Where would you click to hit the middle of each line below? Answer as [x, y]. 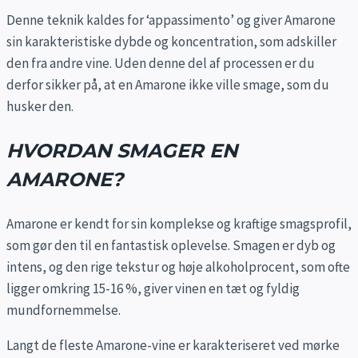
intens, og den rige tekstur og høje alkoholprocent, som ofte [178, 267]
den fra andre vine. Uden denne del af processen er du [161, 63]
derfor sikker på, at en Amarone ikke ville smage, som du [168, 84]
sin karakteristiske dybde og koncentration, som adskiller [171, 41]
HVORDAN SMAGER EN [122, 150]
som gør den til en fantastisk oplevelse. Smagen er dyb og [171, 245]
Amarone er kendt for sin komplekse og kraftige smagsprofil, [179, 223]
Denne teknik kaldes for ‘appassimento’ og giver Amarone [171, 20]
